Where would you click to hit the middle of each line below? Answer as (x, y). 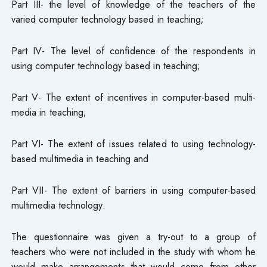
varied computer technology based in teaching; (108, 19)
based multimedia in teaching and (80, 158)
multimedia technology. (58, 205)
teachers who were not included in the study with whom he (133, 251)
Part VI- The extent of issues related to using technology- (133, 143)
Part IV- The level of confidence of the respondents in (133, 50)
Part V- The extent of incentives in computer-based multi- (133, 97)
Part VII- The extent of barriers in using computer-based (133, 190)
